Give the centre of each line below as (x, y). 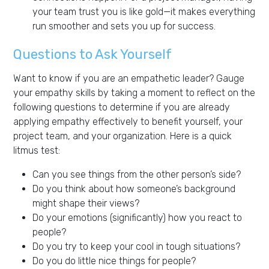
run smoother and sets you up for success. (124, 26)
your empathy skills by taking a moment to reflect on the (134, 92)
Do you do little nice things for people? (114, 261)
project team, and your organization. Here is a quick (122, 136)
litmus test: (37, 150)
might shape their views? (86, 203)
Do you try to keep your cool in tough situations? (136, 246)
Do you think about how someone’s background (134, 189)
